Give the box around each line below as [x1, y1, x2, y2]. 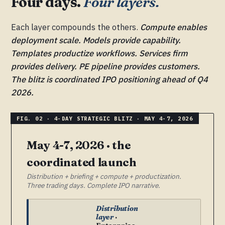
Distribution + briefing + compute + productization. [27, 172, 181, 181]
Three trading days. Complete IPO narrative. [27, 181, 160, 190]
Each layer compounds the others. [11, 22, 140, 33]
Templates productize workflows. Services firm [11, 48, 188, 59]
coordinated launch [27, 155, 137, 170]
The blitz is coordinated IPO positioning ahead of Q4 [11, 74, 208, 85]
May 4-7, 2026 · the [27, 138, 131, 153]
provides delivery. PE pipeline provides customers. [11, 61, 200, 72]
